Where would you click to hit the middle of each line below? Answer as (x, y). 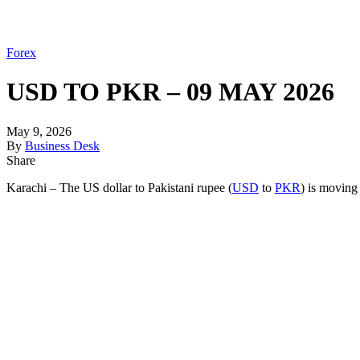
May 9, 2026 (39, 131)
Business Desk (62, 145)
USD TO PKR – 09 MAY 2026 (170, 92)
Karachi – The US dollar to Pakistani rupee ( (119, 187)
